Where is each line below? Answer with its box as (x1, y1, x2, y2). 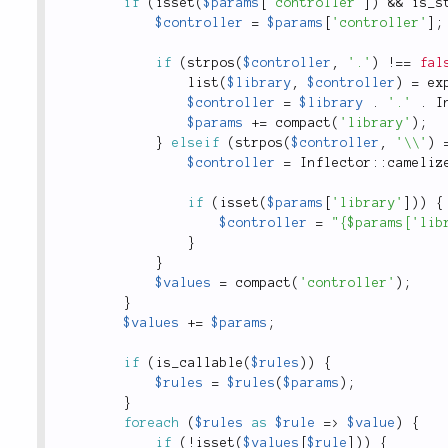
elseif (172, 136, 220, 151)
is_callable (156, 356, 244, 371)
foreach (124, 416, 180, 431)
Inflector (300, 156, 372, 171)
